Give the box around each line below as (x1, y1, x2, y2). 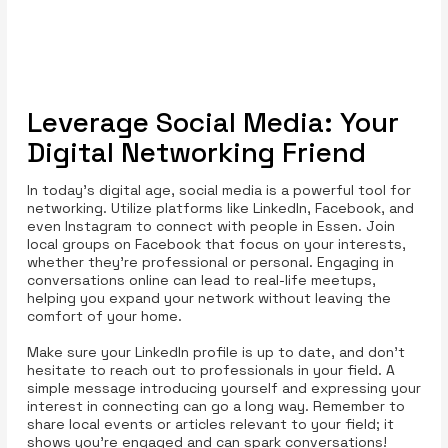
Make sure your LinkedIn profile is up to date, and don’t (26, 343, 405, 362)
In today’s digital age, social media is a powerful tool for (26, 181, 411, 200)
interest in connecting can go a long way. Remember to (26, 397, 405, 416)
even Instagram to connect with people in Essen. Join (26, 217, 395, 236)
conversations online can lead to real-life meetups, (26, 271, 376, 290)
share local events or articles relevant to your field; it (26, 415, 394, 434)
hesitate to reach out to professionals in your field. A (26, 361, 395, 380)
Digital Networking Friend (26, 134, 366, 171)
